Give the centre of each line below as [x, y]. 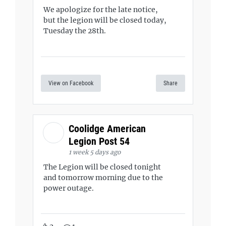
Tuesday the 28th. [75, 31]
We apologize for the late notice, [101, 10]
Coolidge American [107, 128]
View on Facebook [71, 83]
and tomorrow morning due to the [103, 177]
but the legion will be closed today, [105, 20]
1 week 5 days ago [95, 152]
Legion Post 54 [100, 141]
